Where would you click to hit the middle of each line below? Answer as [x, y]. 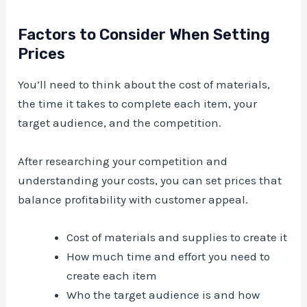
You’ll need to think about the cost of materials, [144, 85]
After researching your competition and [123, 161]
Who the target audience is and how [163, 294]
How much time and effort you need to [169, 256]
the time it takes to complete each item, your [138, 104]
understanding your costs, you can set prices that [150, 180]
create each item [112, 275]
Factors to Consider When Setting [144, 34]
